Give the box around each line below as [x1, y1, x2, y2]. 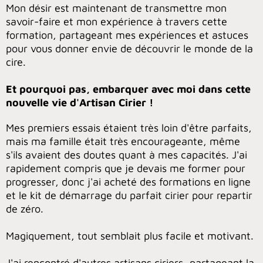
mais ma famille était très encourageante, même [6, 134, 240, 147]
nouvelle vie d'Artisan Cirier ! [6, 96, 153, 109]
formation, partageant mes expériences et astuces [6, 28, 248, 41]
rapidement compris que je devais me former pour [6, 161, 245, 174]
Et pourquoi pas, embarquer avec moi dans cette [6, 82, 251, 95]
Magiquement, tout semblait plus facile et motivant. [6, 229, 254, 242]
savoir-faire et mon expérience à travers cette [6, 15, 227, 28]
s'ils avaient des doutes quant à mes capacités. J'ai [6, 148, 247, 161]
